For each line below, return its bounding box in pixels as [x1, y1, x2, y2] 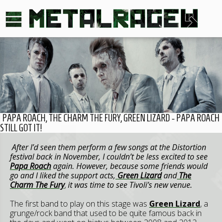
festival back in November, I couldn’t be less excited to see [10, 151, 208, 162]
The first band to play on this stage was [10, 198, 149, 209]
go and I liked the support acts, [10, 169, 115, 181]
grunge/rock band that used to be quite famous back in [10, 207, 202, 219]
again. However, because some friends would [51, 160, 208, 171]
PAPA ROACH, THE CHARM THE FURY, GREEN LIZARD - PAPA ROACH [2, 112, 220, 123]
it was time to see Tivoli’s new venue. [66, 179, 192, 190]
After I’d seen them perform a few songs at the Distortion [12, 141, 206, 153]
